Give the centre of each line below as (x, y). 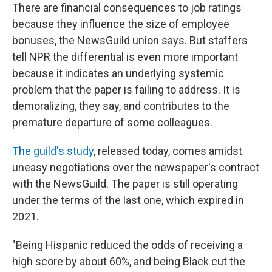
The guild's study (53, 151)
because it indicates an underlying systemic (118, 73)
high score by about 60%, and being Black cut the (129, 261)
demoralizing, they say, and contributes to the (121, 106)
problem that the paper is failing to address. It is (126, 90)
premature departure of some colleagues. (112, 122)
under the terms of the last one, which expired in (128, 200)
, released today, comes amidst (168, 151)
